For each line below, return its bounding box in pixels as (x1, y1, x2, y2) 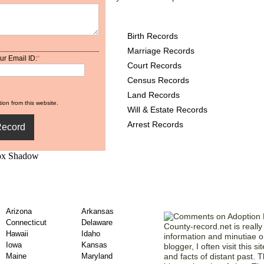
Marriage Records (127, 46, 194, 55)
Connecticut (6, 218, 47, 227)
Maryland (81, 252, 113, 260)
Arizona (6, 207, 32, 216)
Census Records (127, 75, 189, 85)
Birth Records (127, 31, 178, 41)
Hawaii (6, 229, 28, 238)
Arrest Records (127, 120, 183, 129)
